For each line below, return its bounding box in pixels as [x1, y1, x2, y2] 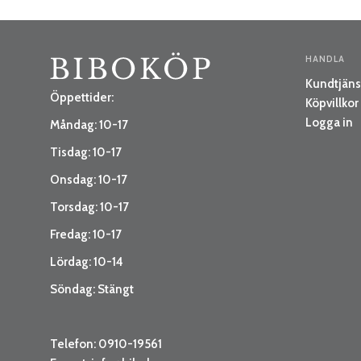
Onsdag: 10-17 [50, 172, 127, 188]
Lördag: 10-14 [50, 255, 123, 270]
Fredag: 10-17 [50, 227, 122, 243]
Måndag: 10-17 [50, 118, 128, 133]
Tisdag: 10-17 [50, 145, 122, 160]
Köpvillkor [305, 96, 359, 111]
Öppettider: [50, 90, 114, 106]
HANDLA [305, 53, 346, 65]
